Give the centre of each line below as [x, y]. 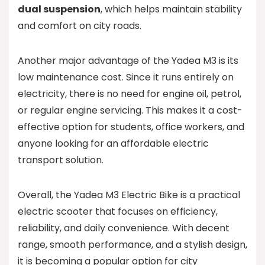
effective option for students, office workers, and [131, 127]
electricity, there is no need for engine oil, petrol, [130, 94]
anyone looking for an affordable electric [113, 143]
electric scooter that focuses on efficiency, [118, 211]
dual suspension [59, 9]
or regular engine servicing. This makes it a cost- [130, 110]
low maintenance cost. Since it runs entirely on [126, 77]
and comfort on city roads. [80, 26]
